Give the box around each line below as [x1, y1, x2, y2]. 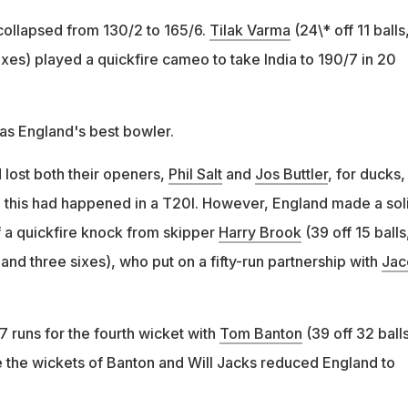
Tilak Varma [209, 20, 291, 39]
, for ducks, [327, 164, 405, 183]
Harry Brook [218, 222, 301, 241]
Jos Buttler [254, 164, 328, 183]
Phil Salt [168, 164, 222, 183]
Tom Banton [219, 323, 302, 342]
